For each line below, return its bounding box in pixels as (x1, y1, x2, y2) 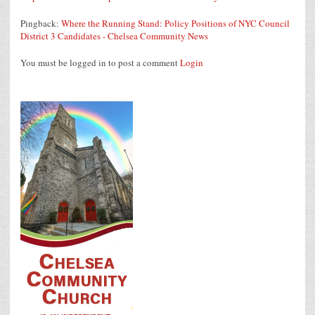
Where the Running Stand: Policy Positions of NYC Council (61, 16, 290, 30)
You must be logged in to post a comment (20, 56, 180, 69)
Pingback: (20, 16, 61, 30)
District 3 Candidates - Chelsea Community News (20, 29, 208, 42)
